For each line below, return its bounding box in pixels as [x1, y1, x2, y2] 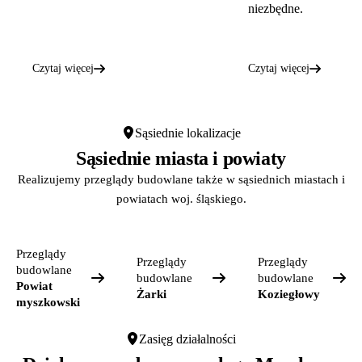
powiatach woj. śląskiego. [116, 192, 246, 205]
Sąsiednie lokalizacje [134, 125, 241, 140]
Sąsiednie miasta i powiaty [76, 147, 286, 169]
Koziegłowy [257, 287, 320, 301]
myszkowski [16, 295, 80, 309]
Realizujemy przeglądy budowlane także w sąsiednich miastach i [17, 172, 345, 186]
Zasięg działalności [139, 331, 236, 346]
